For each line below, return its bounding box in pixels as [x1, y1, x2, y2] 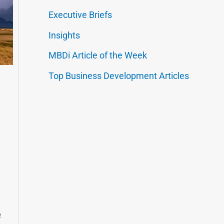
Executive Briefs [48, 9, 112, 20]
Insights [48, 29, 80, 40]
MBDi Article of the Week [48, 50, 147, 61]
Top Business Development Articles [48, 70, 189, 81]
